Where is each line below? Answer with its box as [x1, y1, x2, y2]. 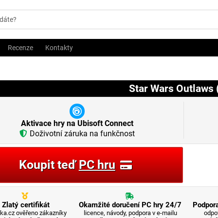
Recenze [8, 44, 33, 52]
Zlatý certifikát [1, 200, 50, 209]
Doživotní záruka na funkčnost [30, 129, 135, 138]
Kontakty [45, 44, 73, 52]
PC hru [78, 157, 115, 172]
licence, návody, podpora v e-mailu [83, 209, 177, 217]
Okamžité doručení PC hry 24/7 [79, 200, 182, 209]
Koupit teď [18, 157, 79, 172]
